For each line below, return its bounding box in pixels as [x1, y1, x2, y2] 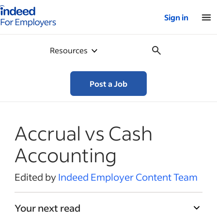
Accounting [15, 142, 117, 167]
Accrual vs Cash [15, 120, 153, 145]
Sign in [164, 12, 188, 22]
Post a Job [90, 78, 127, 89]
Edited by [15, 170, 58, 183]
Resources [49, 45, 88, 55]
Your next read [15, 201, 80, 214]
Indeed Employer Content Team [58, 170, 198, 183]
